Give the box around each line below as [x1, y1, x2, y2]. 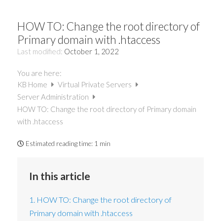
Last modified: [17, 47, 64, 56]
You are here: [17, 68, 62, 77]
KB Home [17, 79, 49, 89]
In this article [29, 170, 91, 183]
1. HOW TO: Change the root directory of [29, 195, 172, 205]
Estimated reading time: [26, 140, 93, 148]
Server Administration [17, 92, 90, 101]
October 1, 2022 [64, 47, 119, 56]
